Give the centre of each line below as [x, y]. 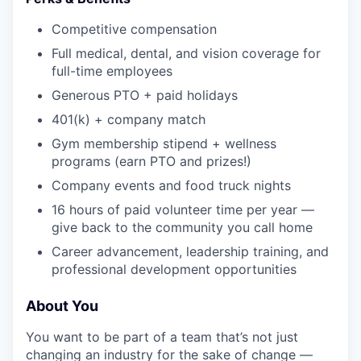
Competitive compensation [134, 29]
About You [62, 306]
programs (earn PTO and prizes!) [151, 162]
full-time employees [112, 71]
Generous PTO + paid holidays [145, 95]
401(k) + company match [129, 120]
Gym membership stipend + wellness [164, 144]
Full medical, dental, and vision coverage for [186, 54]
